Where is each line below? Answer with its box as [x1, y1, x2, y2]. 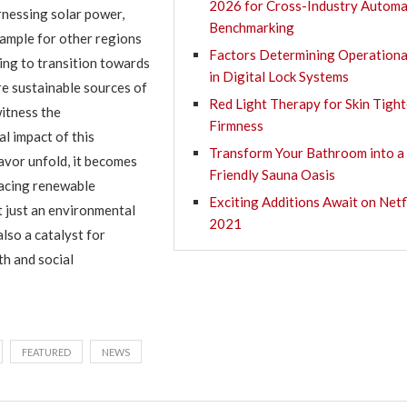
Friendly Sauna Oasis [209, 166, 336, 183]
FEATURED [21, 346, 71, 358]
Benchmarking [209, 19, 295, 35]
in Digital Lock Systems [209, 68, 350, 84]
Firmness [209, 117, 264, 134]
